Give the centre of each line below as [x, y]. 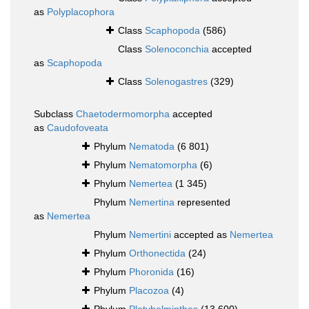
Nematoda [152, 147]
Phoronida [151, 272]
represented [202, 202]
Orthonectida [157, 253]
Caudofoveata [78, 128]
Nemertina [152, 202]
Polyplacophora [81, 12]
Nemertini [150, 235]
